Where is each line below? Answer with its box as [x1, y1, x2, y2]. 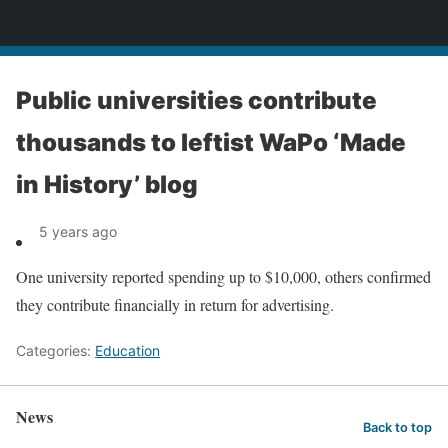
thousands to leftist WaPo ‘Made [16, 128, 406, 157]
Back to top [363, 419, 432, 435]
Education [95, 342, 160, 359]
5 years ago [39, 223, 117, 240]
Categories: [16, 342, 95, 359]
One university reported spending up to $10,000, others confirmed [16, 266, 431, 287]
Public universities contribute [16, 86, 377, 115]
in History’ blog [16, 170, 198, 199]
